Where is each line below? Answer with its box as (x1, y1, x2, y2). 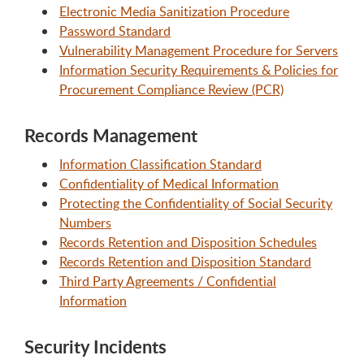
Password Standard (59, 22, 171, 41)
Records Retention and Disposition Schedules (59, 232, 317, 251)
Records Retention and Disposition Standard (59, 252, 311, 271)
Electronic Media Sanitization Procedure (59, 2, 289, 21)
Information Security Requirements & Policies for (59, 61, 338, 80)
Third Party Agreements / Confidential (59, 271, 276, 290)
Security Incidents (24, 333, 167, 359)
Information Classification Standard (59, 154, 262, 173)
